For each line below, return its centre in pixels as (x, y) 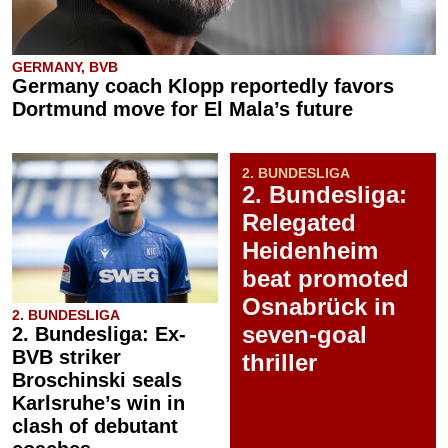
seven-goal (304, 335)
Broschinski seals (97, 380)
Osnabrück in (319, 307)
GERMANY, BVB (65, 67)
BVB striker (66, 357)
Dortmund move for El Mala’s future (182, 109)
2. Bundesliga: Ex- (99, 334)
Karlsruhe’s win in (98, 403)
